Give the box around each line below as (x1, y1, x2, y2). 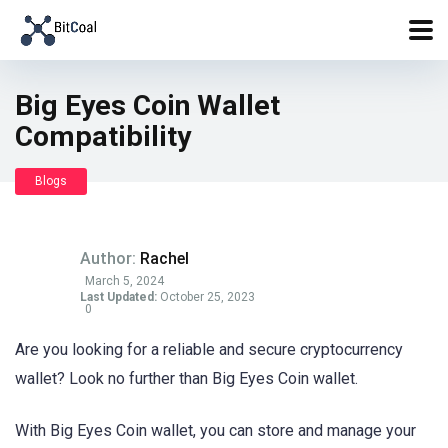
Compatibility (15, 120, 191, 153)
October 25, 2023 (157, 290, 255, 304)
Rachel (140, 249, 189, 268)
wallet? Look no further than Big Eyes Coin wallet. (15, 369, 358, 388)
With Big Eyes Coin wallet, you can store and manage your (15, 421, 416, 441)
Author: (80, 249, 140, 268)
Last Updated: (80, 290, 157, 304)
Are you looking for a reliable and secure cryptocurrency (15, 340, 403, 359)
